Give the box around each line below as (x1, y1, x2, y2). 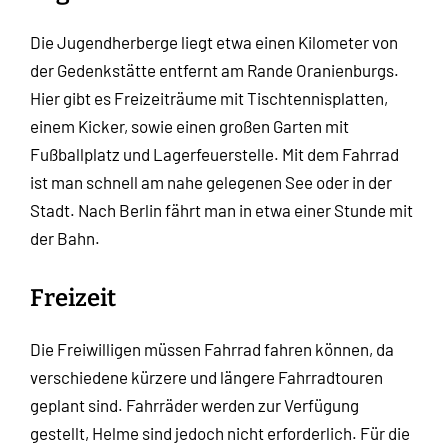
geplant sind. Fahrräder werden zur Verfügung (30, 395, 359, 416)
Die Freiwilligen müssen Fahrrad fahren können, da (30, 339, 394, 360)
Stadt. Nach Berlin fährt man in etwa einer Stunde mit (30, 200, 413, 221)
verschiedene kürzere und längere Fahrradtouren (30, 367, 383, 388)
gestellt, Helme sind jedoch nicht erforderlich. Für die (30, 423, 410, 444)
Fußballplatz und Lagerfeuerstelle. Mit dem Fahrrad (30, 144, 399, 165)
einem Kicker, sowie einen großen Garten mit (30, 116, 349, 137)
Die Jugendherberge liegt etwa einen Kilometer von (30, 32, 398, 53)
